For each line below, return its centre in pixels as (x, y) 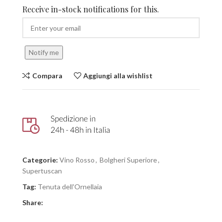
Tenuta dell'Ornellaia (70, 187)
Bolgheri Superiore (128, 160)
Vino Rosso (77, 160)
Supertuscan (42, 171)
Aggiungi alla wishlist (118, 75)
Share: (33, 203)
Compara (47, 75)
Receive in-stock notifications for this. (91, 9)
